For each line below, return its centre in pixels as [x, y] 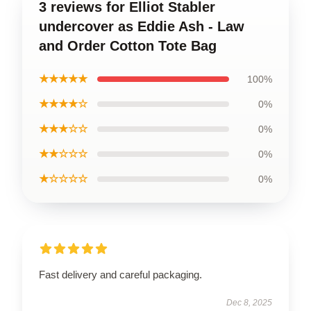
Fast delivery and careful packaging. [120, 274]
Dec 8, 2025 [249, 302]
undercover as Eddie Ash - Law [142, 26]
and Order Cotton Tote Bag [128, 45]
